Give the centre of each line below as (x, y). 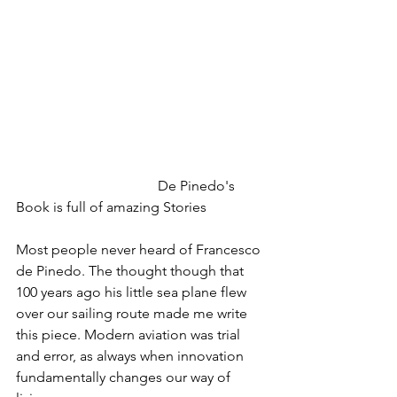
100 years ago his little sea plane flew (133, 292)
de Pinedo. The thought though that (132, 270)
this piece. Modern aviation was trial (130, 334)
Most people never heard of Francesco (140, 249)
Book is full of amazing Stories (111, 206)
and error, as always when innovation (132, 355)
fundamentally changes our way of (125, 377)
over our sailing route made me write (133, 313)
